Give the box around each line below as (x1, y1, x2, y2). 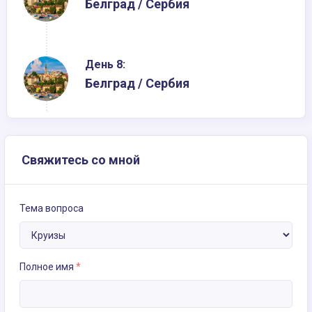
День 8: (85, 58, 125, 72)
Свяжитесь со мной (22, 153, 140, 168)
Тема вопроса (19, 203, 84, 214)
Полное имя (19, 261, 76, 272)
